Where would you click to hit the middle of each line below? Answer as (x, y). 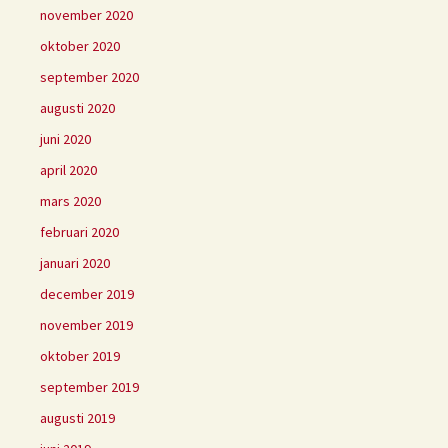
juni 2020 (65, 139)
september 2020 (89, 77)
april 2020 (68, 170)
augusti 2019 (77, 418)
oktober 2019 (80, 356)
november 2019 (86, 325)
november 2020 (86, 15)
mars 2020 (70, 201)
